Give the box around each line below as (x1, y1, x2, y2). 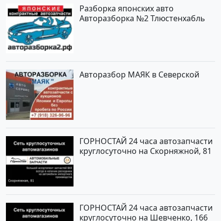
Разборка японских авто (79, 2, 174, 14)
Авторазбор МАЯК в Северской (79, 69, 200, 80)
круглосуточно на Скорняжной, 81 (79, 146, 212, 157)
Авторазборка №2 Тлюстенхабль (79, 12, 206, 24)
